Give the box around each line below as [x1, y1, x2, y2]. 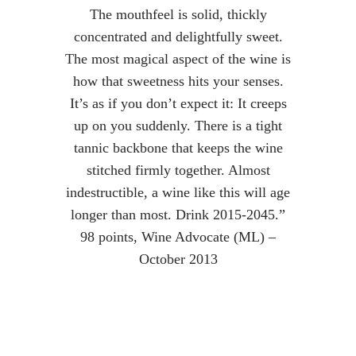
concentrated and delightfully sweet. [73, 29, 283, 44]
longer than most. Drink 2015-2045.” [71, 207, 285, 222]
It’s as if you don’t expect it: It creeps [69, 95, 287, 111]
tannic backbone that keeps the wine [73, 140, 283, 156]
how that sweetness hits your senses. [72, 73, 284, 89]
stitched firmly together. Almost [86, 162, 270, 178]
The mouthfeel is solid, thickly [89, 6, 267, 22]
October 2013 [138, 251, 218, 267]
